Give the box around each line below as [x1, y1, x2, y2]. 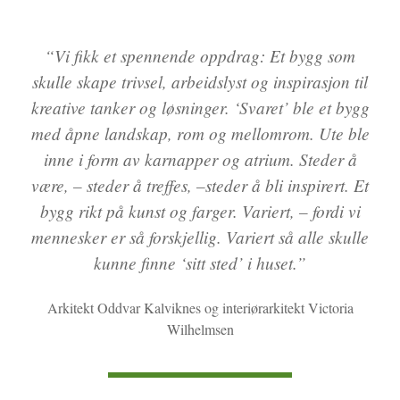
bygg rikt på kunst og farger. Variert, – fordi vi [39, 198, 361, 222]
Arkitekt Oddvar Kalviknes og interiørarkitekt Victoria [46, 297, 354, 317]
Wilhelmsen [166, 319, 234, 338]
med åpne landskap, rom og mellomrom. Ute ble [30, 121, 370, 145]
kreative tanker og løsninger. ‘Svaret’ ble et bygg [30, 95, 370, 119]
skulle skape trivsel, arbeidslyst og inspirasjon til [32, 69, 368, 93]
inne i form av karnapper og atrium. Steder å [43, 146, 357, 171]
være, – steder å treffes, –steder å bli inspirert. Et [31, 172, 369, 196]
